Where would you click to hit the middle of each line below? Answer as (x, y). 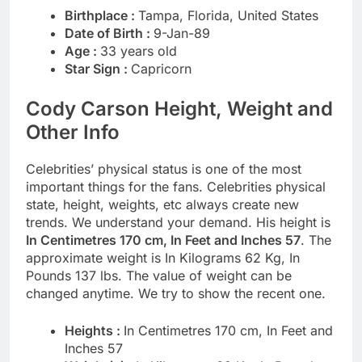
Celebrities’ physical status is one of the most (164, 169)
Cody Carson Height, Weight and (179, 109)
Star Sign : (98, 69)
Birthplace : (101, 16)
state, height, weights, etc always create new (162, 205)
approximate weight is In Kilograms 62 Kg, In (163, 258)
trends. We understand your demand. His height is (178, 223)
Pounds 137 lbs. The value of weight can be (159, 276)
